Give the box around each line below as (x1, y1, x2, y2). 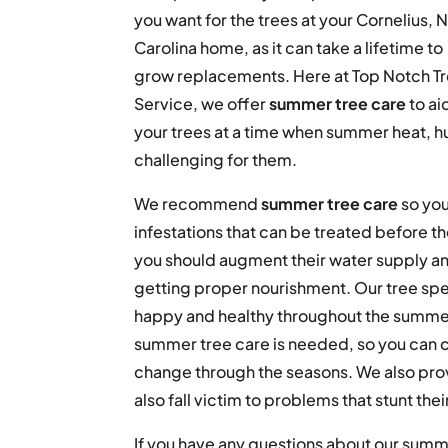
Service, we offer (134, 93, 270, 114)
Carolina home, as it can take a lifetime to (134, 37, 444, 58)
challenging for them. (134, 149, 298, 170)
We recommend (134, 193, 262, 214)
